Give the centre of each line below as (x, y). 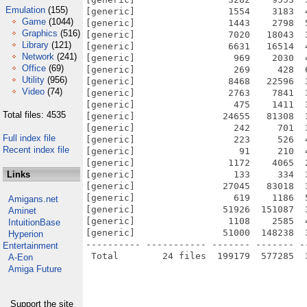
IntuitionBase (34, 222)
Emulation (25, 10)
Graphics (40, 33)
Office (34, 68)
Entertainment (30, 246)
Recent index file (36, 150)
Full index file (29, 138)
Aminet (22, 211)
